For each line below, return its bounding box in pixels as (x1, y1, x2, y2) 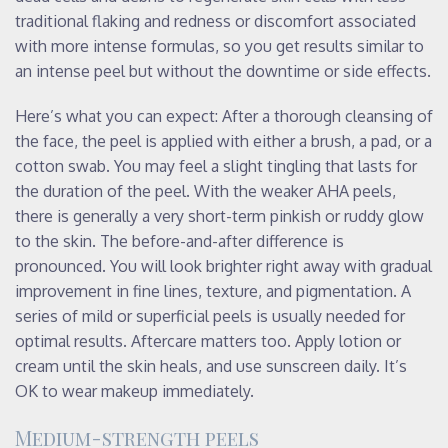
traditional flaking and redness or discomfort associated (15, 10, 416, 31)
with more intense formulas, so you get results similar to (15, 35, 424, 56)
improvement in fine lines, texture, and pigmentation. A (15, 280, 411, 301)
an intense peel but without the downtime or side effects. (15, 60, 431, 81)
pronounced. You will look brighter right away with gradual (15, 255, 432, 276)
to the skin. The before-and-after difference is (15, 230, 344, 251)
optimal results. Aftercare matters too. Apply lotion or (15, 330, 401, 351)
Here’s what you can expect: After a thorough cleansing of (15, 105, 433, 126)
